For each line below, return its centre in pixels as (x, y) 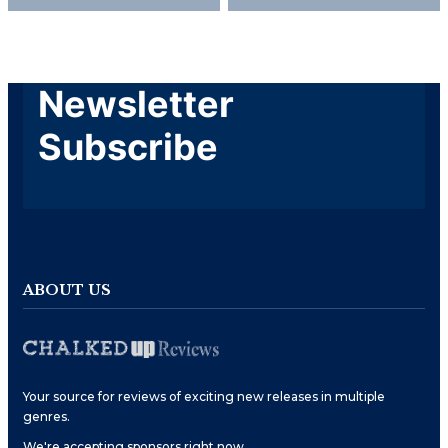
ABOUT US (67, 289)
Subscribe (128, 146)
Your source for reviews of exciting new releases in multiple (204, 396)
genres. (46, 416)
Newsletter (136, 103)
